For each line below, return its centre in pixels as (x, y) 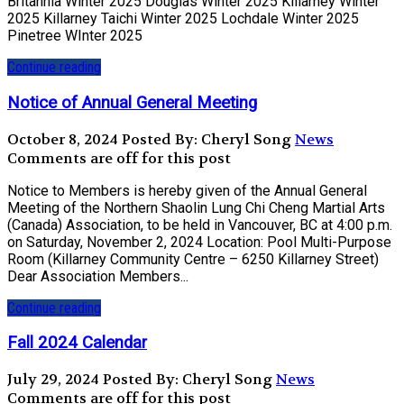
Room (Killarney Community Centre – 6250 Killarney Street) (193, 259)
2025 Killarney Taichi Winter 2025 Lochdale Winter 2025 (183, 19)
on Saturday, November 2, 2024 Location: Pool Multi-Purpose (199, 242)
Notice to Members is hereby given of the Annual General (187, 190)
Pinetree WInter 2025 (78, 36)
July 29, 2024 (53, 379)
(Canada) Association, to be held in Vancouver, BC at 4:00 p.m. (200, 225)
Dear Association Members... (98, 276)
